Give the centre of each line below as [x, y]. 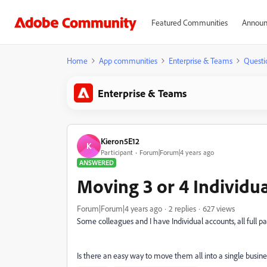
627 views [219, 208]
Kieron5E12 [120, 141]
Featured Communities [189, 22]
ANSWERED [97, 162]
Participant [117, 152]
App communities [128, 60]
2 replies [182, 208]
